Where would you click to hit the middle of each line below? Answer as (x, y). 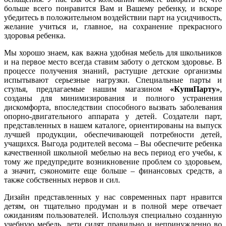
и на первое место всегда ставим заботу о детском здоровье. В (113, 62)
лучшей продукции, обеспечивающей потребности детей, (113, 134)
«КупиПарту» (195, 89)
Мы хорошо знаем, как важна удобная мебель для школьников (113, 52)
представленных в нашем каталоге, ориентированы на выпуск (113, 125)
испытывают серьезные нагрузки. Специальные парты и (113, 80)
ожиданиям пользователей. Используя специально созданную (113, 215)
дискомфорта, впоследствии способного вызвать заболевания (113, 107)
